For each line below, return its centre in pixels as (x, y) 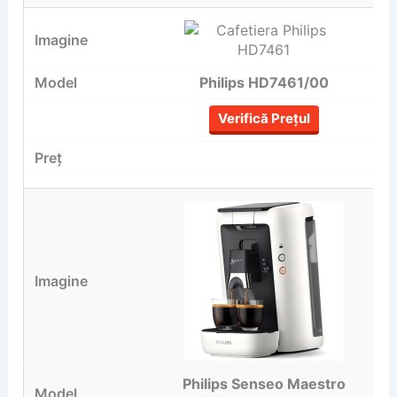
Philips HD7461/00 (264, 82)
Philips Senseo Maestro (264, 383)
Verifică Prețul (264, 118)
